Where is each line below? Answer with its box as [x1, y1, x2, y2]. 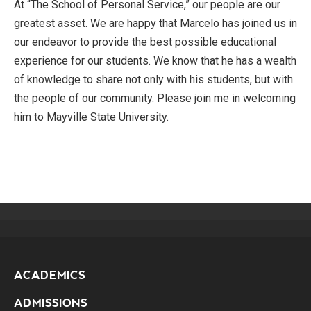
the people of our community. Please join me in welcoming [14, 92, 296, 105]
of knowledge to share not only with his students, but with [14, 73, 293, 86]
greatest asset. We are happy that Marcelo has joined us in [14, 17, 297, 30]
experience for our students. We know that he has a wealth [14, 54, 296, 67]
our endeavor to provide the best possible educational [14, 35, 276, 49]
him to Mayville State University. [14, 110, 169, 124]
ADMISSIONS [14, 296, 87, 310]
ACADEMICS [14, 269, 85, 282]
